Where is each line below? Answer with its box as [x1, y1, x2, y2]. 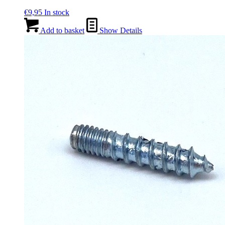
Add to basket [39, 26, 84, 35]
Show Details [97, 26, 142, 35]
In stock [44, 8, 69, 17]
